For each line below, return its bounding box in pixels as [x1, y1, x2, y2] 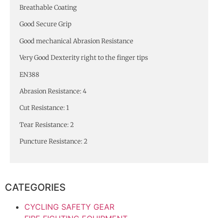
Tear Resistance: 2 [19, 120, 74, 129]
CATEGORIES [5, 182, 66, 194]
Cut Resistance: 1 [19, 104, 69, 112]
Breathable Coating [19, 3, 77, 12]
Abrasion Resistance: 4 [19, 87, 87, 95]
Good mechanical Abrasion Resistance [19, 36, 133, 45]
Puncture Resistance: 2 [19, 137, 88, 146]
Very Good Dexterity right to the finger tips [19, 54, 148, 62]
